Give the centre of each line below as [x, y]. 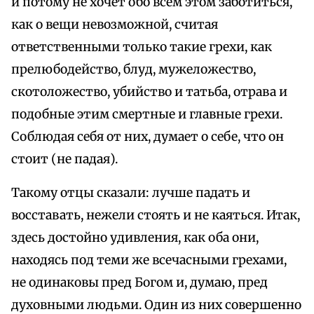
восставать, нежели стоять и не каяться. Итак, [156, 216]
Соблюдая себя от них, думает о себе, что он [148, 137]
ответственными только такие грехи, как [142, 47]
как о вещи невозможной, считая [115, 25]
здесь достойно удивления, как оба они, [135, 238]
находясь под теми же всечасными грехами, [149, 260]
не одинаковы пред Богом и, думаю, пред [139, 283]
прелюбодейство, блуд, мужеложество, [134, 70]
